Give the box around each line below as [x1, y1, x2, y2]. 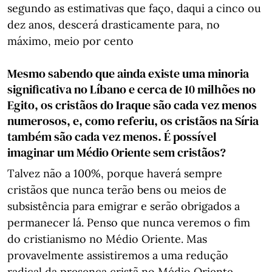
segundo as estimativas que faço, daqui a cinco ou [7, 1, 261, 15]
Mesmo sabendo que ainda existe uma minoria [7, 65, 249, 82]
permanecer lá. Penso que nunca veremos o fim [7, 216, 250, 229]
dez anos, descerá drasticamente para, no [7, 18, 220, 32]
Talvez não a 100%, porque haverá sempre [7, 166, 222, 180]
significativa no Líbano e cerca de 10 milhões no [7, 81, 256, 98]
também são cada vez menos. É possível [7, 128, 217, 145]
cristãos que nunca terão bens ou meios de [7, 183, 226, 197]
